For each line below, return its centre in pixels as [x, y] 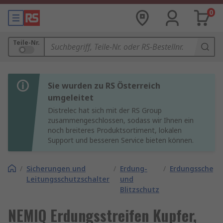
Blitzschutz [140, 189]
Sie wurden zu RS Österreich [104, 86]
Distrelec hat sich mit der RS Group [105, 110]
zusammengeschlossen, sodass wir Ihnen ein [121, 120]
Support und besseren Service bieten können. [121, 140]
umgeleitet [71, 98]
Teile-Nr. [26, 43]
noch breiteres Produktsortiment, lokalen [115, 130]
